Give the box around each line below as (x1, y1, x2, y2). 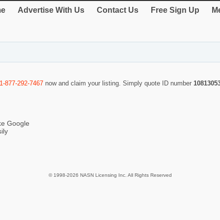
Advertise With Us (18, 6, 84, 14)
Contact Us (97, 6, 138, 14)
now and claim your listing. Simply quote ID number (43, 80, 193, 87)
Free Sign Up (151, 6, 199, 14)
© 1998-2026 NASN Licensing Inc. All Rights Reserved (48, 172, 172, 178)
